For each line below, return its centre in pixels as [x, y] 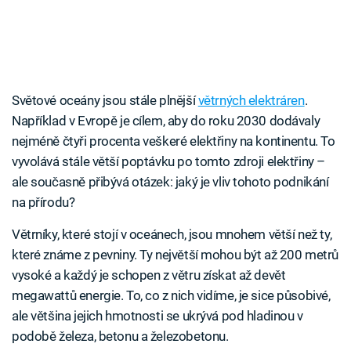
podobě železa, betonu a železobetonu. [120, 337]
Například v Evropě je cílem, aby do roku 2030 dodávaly [166, 121]
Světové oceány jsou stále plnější [105, 101]
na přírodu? [43, 203]
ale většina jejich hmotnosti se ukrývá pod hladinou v [157, 316]
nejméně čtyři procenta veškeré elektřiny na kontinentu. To [174, 141]
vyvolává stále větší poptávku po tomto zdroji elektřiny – [168, 162]
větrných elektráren [251, 101]
